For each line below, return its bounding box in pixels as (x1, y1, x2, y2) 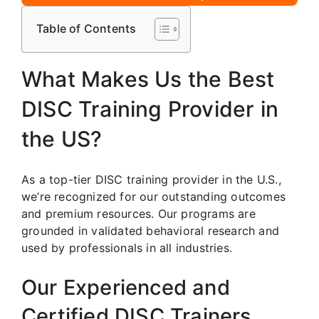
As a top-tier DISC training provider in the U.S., (21, 172, 281, 187)
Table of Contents (36, 21, 137, 36)
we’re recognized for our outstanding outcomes (21, 189, 286, 204)
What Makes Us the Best (21, 66, 275, 92)
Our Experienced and (21, 274, 230, 300)
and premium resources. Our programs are (21, 206, 256, 221)
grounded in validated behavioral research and (21, 223, 280, 238)
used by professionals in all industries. (21, 240, 232, 255)
